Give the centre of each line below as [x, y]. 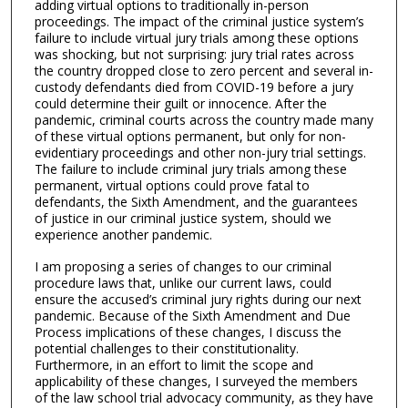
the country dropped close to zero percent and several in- [204, 71]
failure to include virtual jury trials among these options [196, 38]
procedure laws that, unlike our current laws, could [183, 282]
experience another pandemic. [123, 235]
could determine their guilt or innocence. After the [180, 104]
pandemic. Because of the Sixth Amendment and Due [192, 315]
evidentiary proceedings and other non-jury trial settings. [200, 153]
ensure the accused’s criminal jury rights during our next [198, 299]
